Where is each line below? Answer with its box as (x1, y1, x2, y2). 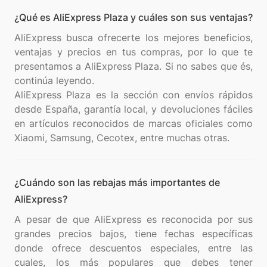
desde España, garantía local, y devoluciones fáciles (14, 103, 253, 115)
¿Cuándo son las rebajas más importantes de (14, 176, 220, 188)
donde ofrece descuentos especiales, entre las (14, 242, 253, 254)
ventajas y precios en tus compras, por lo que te (14, 46, 253, 58)
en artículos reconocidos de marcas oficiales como (14, 117, 253, 129)
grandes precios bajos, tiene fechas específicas (14, 228, 253, 240)
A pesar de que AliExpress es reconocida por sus (14, 213, 253, 225)
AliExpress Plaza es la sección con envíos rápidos (14, 89, 253, 101)
